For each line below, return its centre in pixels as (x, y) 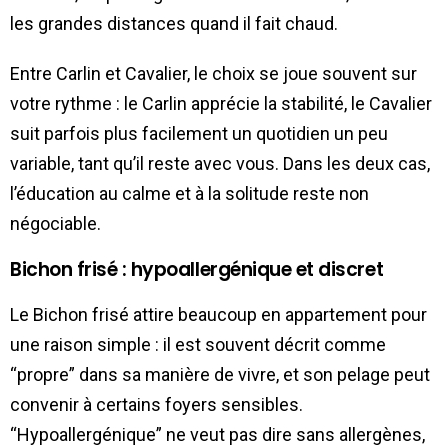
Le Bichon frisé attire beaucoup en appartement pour (218, 314)
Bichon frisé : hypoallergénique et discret (197, 269)
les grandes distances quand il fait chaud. (174, 23)
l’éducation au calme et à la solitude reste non (189, 193)
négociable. (55, 223)
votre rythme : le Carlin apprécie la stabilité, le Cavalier (221, 103)
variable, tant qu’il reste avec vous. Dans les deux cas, (220, 163)
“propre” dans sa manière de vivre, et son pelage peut (220, 374)
